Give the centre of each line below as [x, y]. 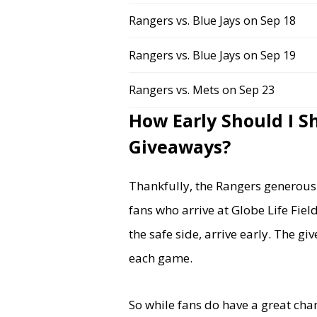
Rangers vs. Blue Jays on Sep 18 [212, 21]
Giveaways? [180, 146]
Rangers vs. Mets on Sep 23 [202, 90]
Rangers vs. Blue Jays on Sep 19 [212, 55]
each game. [161, 258]
